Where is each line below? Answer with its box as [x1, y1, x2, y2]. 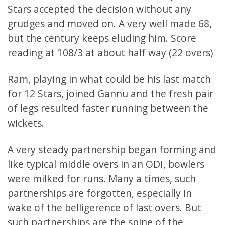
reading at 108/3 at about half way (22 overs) [8, 46, 213, 60]
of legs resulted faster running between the [8, 101, 208, 116]
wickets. [8, 116, 44, 130]
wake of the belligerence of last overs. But [8, 201, 201, 215]
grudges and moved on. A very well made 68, [8, 17, 212, 31]
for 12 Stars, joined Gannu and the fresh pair [8, 87, 213, 101]
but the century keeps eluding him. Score [8, 31, 196, 45]
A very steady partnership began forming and [8, 143, 216, 157]
